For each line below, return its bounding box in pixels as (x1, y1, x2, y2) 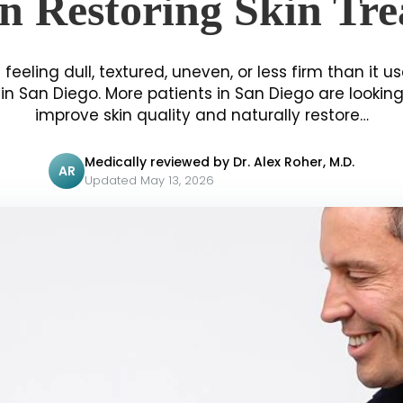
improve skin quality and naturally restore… (34, 104, 369, 127)
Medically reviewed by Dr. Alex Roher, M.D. (85, 153, 354, 172)
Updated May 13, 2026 (85, 172, 214, 190)
